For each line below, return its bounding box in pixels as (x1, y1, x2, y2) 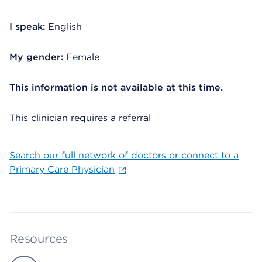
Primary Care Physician (9, 164, 115, 175)
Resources (9, 232, 68, 246)
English (48, 21, 82, 32)
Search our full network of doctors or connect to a (9, 150, 239, 161)
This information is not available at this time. (9, 82, 223, 93)
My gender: (9, 51, 63, 63)
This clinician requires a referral (9, 112, 151, 123)
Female (66, 51, 99, 63)
